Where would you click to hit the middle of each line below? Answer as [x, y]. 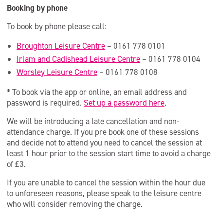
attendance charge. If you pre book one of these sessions [103, 132]
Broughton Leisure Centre [61, 46]
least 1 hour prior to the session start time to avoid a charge [109, 153]
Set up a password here [124, 103]
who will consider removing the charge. [75, 204]
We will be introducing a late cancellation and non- [93, 121]
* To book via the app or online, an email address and [97, 92]
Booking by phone [37, 8]
